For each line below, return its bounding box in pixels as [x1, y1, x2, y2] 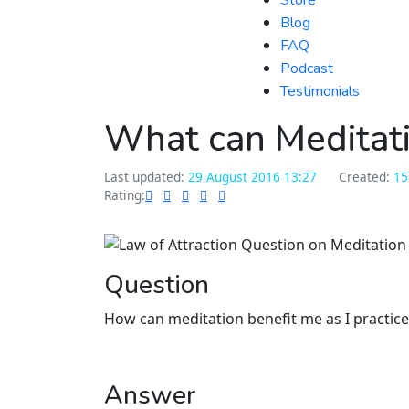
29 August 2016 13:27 [188, 168, 317, 185]
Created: [339, 168, 393, 185]
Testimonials [280, 81, 360, 101]
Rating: [104, 186, 145, 204]
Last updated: [104, 168, 188, 185]
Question [104, 267, 209, 302]
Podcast [280, 58, 333, 79]
